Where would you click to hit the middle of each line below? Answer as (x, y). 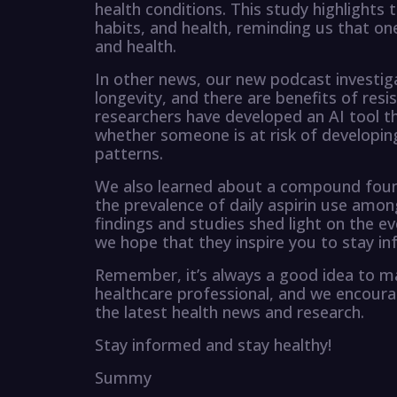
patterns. (129, 154)
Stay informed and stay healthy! (213, 345)
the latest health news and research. (230, 312)
